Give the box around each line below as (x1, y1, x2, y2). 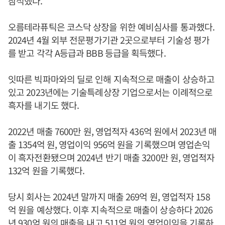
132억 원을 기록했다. (8, 163, 85, 177)
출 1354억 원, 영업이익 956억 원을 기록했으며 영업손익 (8, 137, 210, 151)
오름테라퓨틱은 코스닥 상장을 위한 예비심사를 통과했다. (8, 20, 214, 33)
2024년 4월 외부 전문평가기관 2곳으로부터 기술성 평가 (8, 33, 210, 46)
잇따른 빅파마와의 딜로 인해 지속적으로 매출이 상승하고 (8, 72, 214, 85)
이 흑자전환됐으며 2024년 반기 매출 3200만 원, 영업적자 (8, 150, 215, 164)
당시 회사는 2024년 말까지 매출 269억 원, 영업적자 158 (8, 189, 210, 203)
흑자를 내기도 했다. (8, 98, 79, 111)
